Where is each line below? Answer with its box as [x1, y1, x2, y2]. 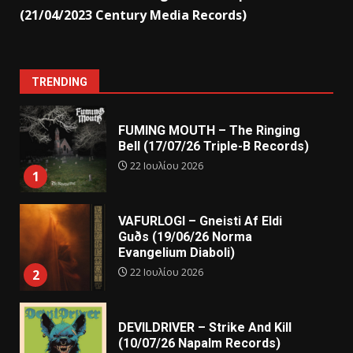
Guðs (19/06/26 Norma [118, 229, 252, 245]
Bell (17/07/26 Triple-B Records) [118, 139, 309, 154]
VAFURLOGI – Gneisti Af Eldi [118, 214, 282, 229]
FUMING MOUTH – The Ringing [118, 123, 300, 139]
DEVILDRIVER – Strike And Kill [118, 320, 292, 336]
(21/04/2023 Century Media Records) [20, 6, 247, 24]
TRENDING [32, 75, 87, 88]
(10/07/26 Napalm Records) [118, 336, 281, 351]
